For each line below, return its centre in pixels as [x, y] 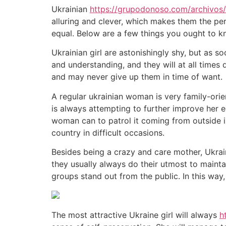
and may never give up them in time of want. [137, 77]
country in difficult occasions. [108, 132]
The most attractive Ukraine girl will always [135, 215]
